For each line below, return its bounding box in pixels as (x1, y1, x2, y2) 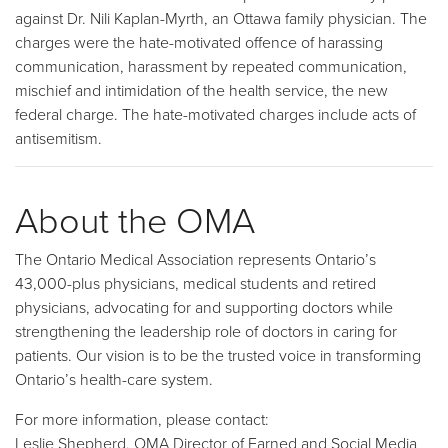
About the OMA (15, 193, 255, 244)
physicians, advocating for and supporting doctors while (15, 295, 393, 318)
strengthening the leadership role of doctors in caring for (15, 319, 397, 342)
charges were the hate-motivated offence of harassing (15, 30, 383, 53)
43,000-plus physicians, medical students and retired (15, 271, 376, 294)
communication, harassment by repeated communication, (15, 54, 407, 77)
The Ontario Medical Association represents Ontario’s (15, 247, 376, 270)
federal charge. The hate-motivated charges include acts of (15, 102, 416, 125)
